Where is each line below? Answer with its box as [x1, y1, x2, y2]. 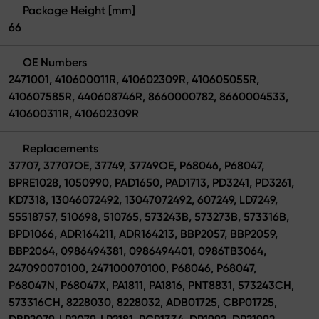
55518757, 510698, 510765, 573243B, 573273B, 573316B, [9, 209, 289, 224]
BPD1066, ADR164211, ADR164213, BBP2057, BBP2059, [9, 226, 278, 241]
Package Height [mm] [23, 3, 135, 17]
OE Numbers [23, 55, 87, 69]
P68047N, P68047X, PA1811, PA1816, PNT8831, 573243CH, [9, 278, 294, 292]
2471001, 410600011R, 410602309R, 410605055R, [9, 72, 259, 86]
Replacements [23, 141, 98, 155]
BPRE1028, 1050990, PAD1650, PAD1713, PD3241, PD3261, [9, 175, 294, 189]
